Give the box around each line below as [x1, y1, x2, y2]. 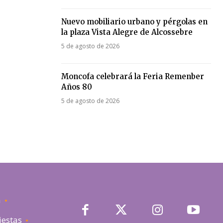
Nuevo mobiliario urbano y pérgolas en [61, 16, 208, 26]
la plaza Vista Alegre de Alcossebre [61, 27, 193, 37]
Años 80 [61, 82, 92, 92]
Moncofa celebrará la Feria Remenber [61, 71, 204, 81]
